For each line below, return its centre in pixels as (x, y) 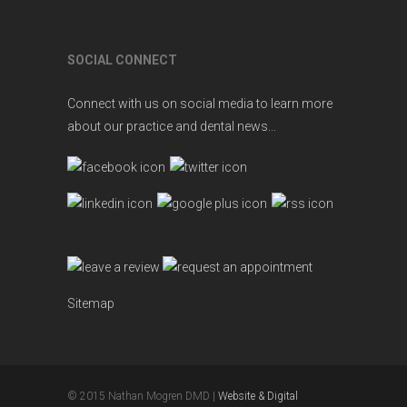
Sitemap (91, 303)
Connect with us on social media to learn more (200, 104)
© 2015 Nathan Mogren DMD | (143, 396)
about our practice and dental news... (172, 126)
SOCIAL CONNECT (122, 60)
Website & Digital (258, 396)
